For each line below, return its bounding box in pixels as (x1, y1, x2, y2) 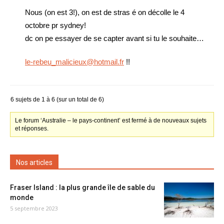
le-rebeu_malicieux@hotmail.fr (25, 57, 124, 66)
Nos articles (16, 158, 52, 166)
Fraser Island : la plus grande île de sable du (10, 183, 155, 191)
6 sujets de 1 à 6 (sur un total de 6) (10, 96, 104, 103)
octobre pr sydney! (25, 21, 86, 29)
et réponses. (15, 125, 49, 132)
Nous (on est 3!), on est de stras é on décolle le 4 (25, 8, 184, 16)
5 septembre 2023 (10, 204, 58, 212)
